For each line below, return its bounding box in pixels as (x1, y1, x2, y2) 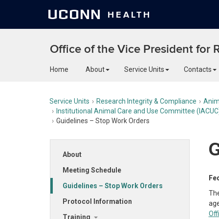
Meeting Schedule (63, 166, 121, 174)
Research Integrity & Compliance (96, 97, 197, 105)
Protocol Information (63, 197, 132, 205)
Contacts (184, 66, 212, 73)
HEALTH (107, 8, 152, 21)
